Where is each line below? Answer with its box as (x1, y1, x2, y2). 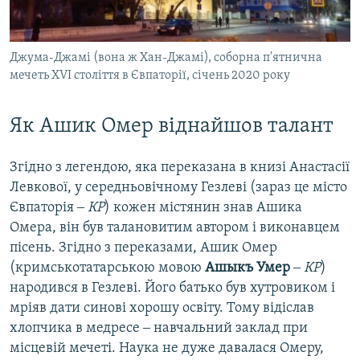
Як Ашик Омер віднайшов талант (10, 116, 333, 138)
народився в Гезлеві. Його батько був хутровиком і (10, 280, 335, 296)
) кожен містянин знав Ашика (104, 199, 302, 215)
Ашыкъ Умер (205, 260, 293, 276)
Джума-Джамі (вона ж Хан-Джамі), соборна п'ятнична (10, 51, 322, 65)
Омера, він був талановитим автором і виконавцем (10, 219, 340, 235)
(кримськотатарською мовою (10, 260, 205, 276)
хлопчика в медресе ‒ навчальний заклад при (10, 320, 308, 336)
